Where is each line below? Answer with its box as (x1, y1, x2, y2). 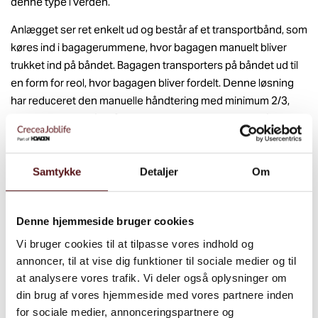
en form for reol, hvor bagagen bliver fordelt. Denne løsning (11, 75, 294, 89)
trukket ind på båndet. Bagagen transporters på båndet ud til (11, 57, 298, 72)
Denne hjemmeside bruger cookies (16, 215, 194, 228)
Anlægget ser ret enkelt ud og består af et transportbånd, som (11, 22, 307, 36)
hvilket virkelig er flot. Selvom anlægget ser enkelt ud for (11, 111, 278, 125)
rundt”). (11, 182, 45, 196)
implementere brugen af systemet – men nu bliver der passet (11, 146, 304, 160)
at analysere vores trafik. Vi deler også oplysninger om (16, 271, 287, 284)
